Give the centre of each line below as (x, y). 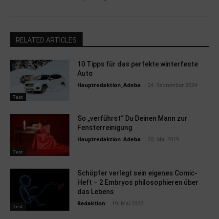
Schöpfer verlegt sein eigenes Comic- (138, 173)
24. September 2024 (173, 85)
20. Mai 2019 (164, 139)
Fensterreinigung (105, 128)
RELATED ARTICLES (46, 40)
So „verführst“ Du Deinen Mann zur (133, 119)
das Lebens (96, 192)
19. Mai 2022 (128, 203)
